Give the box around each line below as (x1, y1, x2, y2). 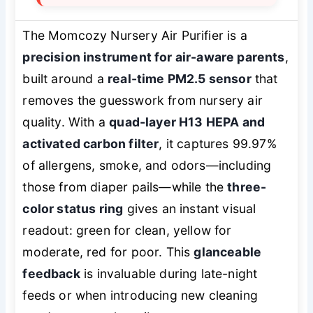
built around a (22, 71, 108, 86)
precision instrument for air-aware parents (22, 49, 285, 64)
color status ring (22, 201, 124, 216)
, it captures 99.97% (159, 136, 277, 151)
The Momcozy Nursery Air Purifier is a (22, 27, 247, 43)
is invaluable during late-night (80, 265, 258, 281)
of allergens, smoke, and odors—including (22, 157, 272, 173)
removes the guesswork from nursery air (22, 92, 263, 108)
